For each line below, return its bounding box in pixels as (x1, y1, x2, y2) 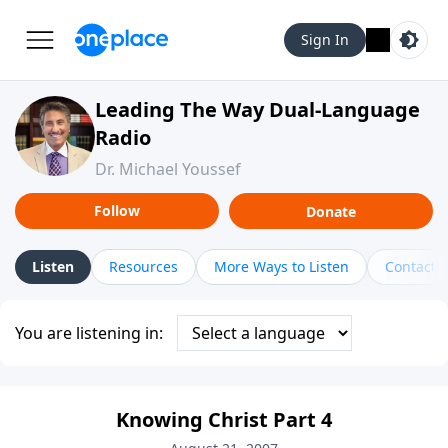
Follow (94, 201, 140, 220)
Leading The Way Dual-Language (95, 96, 420, 123)
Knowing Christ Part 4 (116, 406, 332, 433)
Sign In (301, 30, 349, 49)
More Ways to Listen (214, 257, 349, 276)
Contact (385, 257, 436, 276)
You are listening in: (15, 322, 163, 344)
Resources (109, 257, 178, 276)
